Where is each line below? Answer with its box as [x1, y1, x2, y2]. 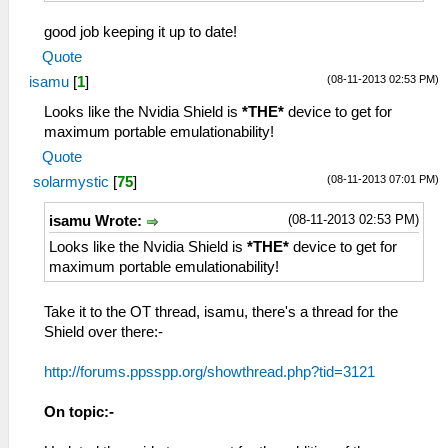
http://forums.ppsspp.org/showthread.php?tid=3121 [44, 364, 375, 381]
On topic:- [44, 404, 114, 421]
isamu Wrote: [49, 213, 146, 230]
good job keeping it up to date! [44, 24, 237, 41]
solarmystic [33, 174, 109, 191]
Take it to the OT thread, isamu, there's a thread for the [44, 304, 398, 321]
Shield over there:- [44, 324, 163, 341]
